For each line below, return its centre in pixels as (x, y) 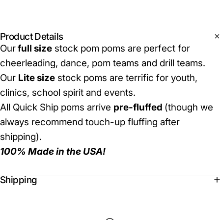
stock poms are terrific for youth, (126, 78)
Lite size (37, 78)
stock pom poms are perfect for (121, 48)
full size (34, 48)
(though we (189, 107)
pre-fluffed (139, 107)
